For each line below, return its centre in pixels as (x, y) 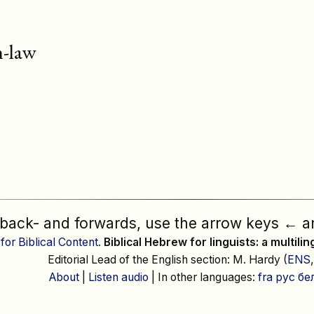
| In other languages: (203, 277)
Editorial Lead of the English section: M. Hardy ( (168, 259)
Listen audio (118, 277)
